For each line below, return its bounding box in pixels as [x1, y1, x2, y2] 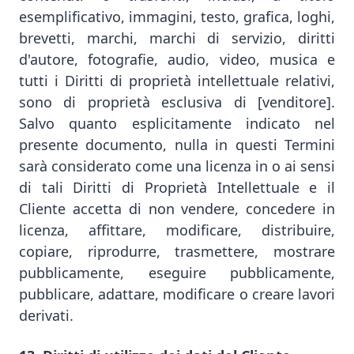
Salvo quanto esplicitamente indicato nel [19, 114, 335, 133]
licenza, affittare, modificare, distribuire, [19, 220, 335, 239]
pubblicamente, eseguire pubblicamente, [19, 263, 335, 282]
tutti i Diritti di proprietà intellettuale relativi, [19, 71, 335, 90]
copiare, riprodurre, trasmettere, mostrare [19, 242, 335, 261]
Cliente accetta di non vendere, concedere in [19, 199, 335, 218]
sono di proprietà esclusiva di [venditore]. [19, 92, 335, 111]
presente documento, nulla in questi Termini [19, 135, 335, 154]
